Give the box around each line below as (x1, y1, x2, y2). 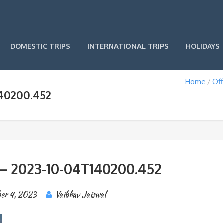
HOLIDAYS (186, 42, 220, 50)
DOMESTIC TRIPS (10, 42, 70, 50)
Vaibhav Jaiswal (55, 189, 106, 200)
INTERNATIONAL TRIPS (87, 41, 169, 51)
